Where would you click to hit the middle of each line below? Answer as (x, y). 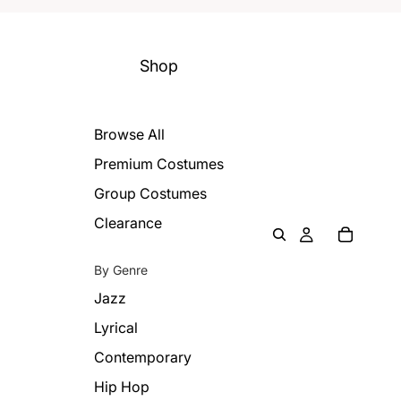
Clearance (128, 223)
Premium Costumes (159, 164)
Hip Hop (122, 387)
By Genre (121, 270)
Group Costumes (151, 193)
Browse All (130, 134)
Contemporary (143, 357)
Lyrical (116, 328)
